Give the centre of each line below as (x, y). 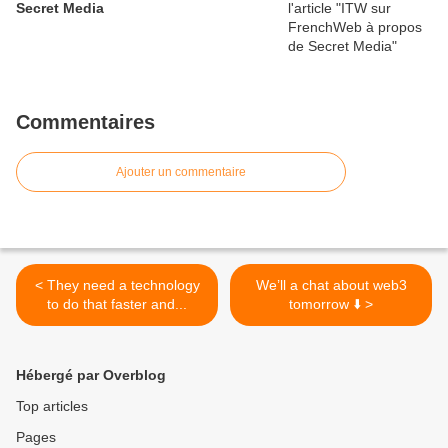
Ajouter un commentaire (181, 172)
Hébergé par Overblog (91, 375)
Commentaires (85, 122)
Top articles (52, 406)
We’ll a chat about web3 (331, 285)
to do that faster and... (117, 304)
